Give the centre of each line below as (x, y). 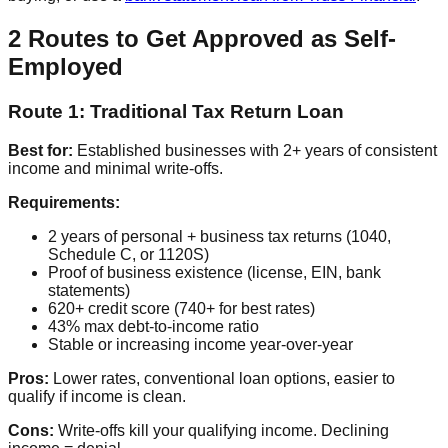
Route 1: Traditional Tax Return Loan (176, 111)
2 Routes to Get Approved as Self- (202, 39)
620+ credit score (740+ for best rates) (181, 308)
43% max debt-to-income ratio (153, 326)
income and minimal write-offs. (115, 168)
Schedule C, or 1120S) (128, 254)
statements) (89, 290)
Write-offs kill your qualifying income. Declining (221, 430)
